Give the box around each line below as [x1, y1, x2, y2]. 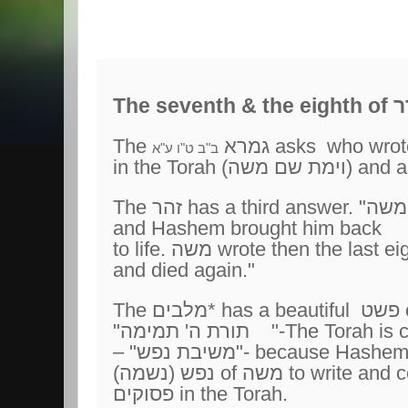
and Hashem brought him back [113, 217, 382, 240]
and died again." [113, 259, 255, 281]
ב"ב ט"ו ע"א [152, 140, 219, 156]
